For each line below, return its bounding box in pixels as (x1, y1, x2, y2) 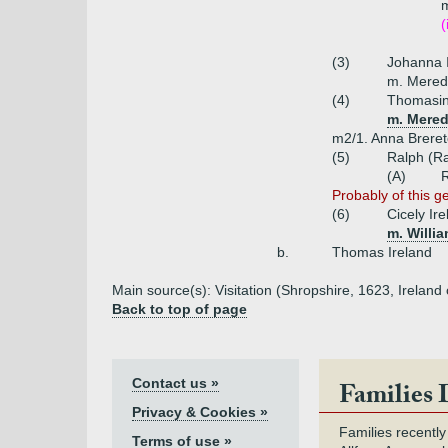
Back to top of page (112, 301, 247, 317)
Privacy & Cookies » (132, 404, 268, 420)
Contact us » (132, 375, 219, 391)
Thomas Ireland (332, 244, 432, 260)
